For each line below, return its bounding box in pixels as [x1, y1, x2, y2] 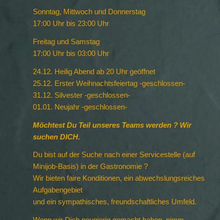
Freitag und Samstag [33, 37, 100, 46]
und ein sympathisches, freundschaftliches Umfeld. [33, 197, 196, 206]
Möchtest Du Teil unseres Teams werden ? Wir [33, 120, 192, 129]
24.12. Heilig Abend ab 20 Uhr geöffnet [33, 67, 155, 76]
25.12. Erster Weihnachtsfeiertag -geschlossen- [33, 79, 185, 87]
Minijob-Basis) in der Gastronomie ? [33, 162, 148, 171]
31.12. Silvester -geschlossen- [33, 90, 130, 99]
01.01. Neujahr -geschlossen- [33, 102, 127, 111]
